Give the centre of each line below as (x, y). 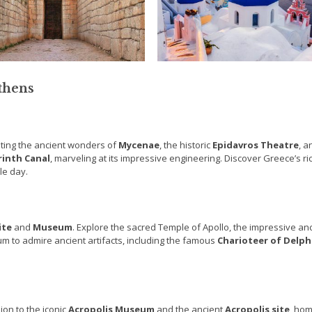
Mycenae (139, 145)
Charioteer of (250, 241)
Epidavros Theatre (256, 145)
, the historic (186, 145)
